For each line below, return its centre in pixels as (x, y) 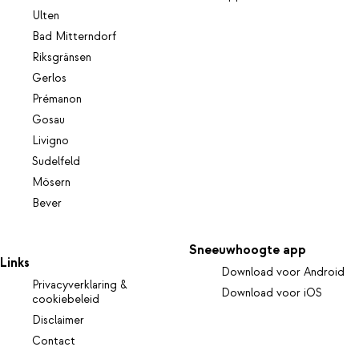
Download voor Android (283, 272)
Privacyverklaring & (80, 285)
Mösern (51, 183)
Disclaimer (58, 320)
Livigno (50, 141)
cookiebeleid (66, 299)
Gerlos (49, 79)
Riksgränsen (62, 58)
